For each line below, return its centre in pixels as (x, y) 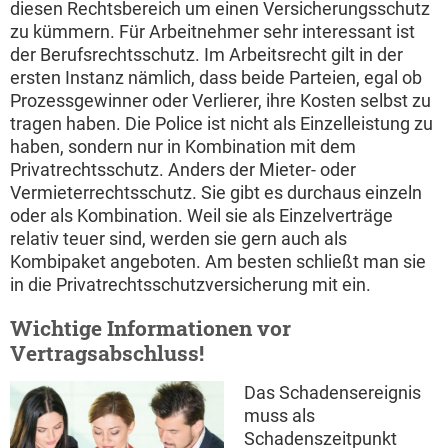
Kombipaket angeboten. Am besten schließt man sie (218, 261)
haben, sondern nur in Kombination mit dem (183, 146)
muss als (279, 415)
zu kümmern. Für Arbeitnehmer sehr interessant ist (212, 31)
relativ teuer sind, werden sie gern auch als (178, 238)
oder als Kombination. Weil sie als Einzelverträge (201, 215)
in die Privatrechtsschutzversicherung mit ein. (190, 284)
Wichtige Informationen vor (150, 327)
